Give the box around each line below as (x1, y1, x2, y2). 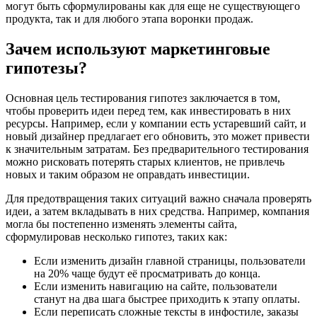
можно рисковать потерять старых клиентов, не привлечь (6, 155, 284, 168)
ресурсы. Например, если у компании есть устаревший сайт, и (6, 117, 306, 129)
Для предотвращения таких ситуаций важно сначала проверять (6, 192, 311, 204)
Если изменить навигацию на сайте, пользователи (34, 279, 277, 292)
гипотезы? (6, 58, 87, 77)
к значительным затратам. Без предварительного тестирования (6, 142, 309, 155)
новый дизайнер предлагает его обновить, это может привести (6, 129, 310, 142)
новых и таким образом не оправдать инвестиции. (6, 168, 250, 180)
